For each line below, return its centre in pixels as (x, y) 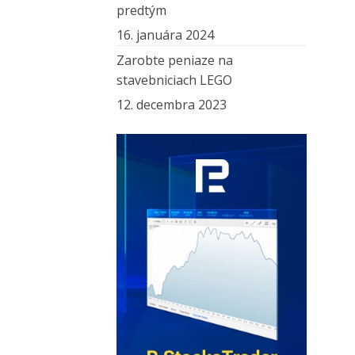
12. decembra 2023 (172, 105)
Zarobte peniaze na (175, 61)
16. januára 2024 (165, 35)
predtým (141, 11)
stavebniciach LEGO (174, 80)
